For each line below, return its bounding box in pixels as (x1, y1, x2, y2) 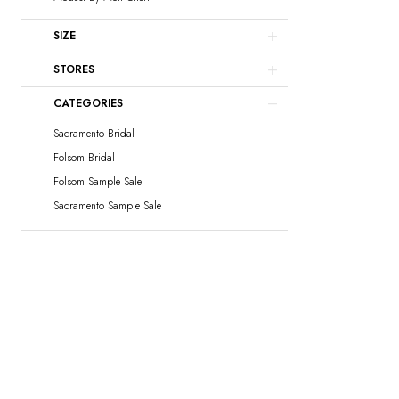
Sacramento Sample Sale (53, 197, 161, 214)
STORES (53, 61, 94, 77)
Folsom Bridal (53, 149, 115, 166)
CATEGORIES (53, 94, 123, 111)
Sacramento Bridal (53, 125, 134, 142)
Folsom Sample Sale (53, 173, 142, 190)
